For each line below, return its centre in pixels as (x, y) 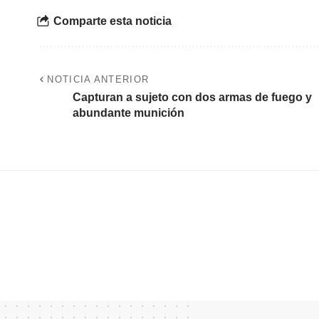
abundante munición (129, 113)
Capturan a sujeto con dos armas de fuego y (192, 98)
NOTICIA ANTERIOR (98, 80)
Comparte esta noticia (113, 21)
